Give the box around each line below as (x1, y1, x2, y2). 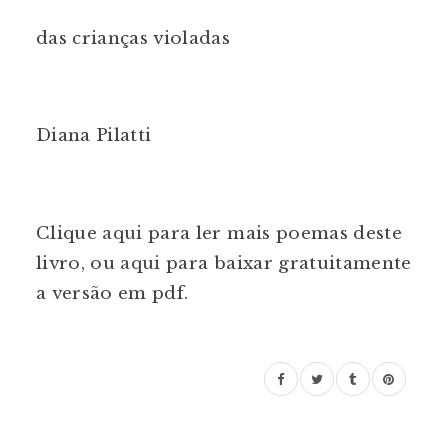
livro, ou (36, 252, 121, 274)
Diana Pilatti (36, 125, 152, 147)
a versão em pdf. (36, 282, 194, 304)
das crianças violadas (36, 27, 231, 49)
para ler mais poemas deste (142, 222, 402, 244)
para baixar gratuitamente (160, 252, 412, 274)
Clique (36, 222, 103, 244)
